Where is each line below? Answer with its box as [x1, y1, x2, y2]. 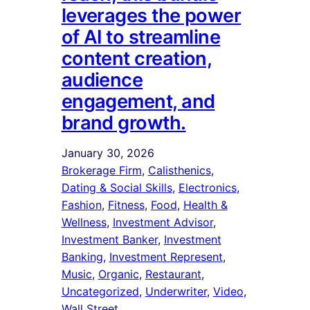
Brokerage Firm [61, 163, 142, 177]
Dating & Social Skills [61, 180, 172, 194]
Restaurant [145, 266, 201, 281]
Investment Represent [109, 249, 223, 264]
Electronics [178, 180, 237, 194]
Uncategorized [61, 284, 139, 298]
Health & [183, 197, 228, 212]
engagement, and [61, 89, 215, 113]
